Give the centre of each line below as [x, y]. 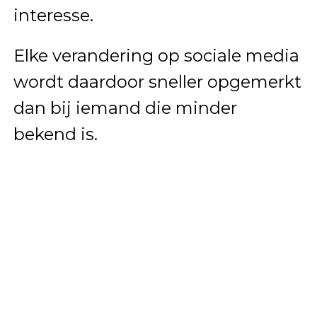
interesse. [53, 16]
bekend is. [55, 134]
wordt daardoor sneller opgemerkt [157, 82]
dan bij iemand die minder [125, 108]
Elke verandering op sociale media [156, 56]
